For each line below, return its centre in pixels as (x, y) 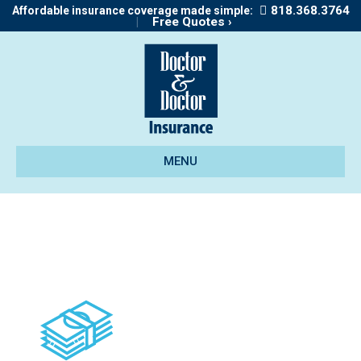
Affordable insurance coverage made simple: (132, 10)
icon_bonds (92, 229)
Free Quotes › (192, 22)
